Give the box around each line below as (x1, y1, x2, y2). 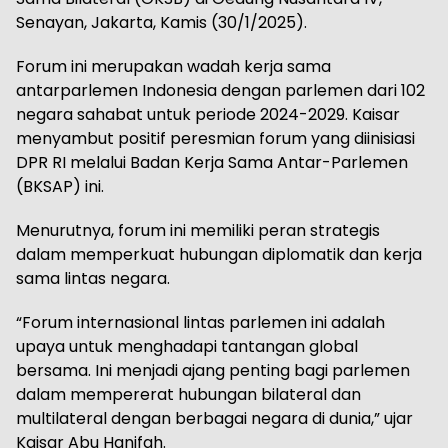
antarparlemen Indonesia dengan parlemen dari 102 (16, 78, 425, 102)
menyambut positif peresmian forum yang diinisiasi (16, 126, 415, 150)
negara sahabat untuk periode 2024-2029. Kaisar (16, 102, 400, 126)
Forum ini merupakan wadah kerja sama (16, 54, 331, 78)
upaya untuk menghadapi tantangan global (16, 334, 358, 358)
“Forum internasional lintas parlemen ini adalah (16, 310, 385, 334)
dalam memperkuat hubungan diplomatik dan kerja (16, 242, 422, 266)
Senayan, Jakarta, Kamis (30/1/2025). (16, 10, 307, 34)
